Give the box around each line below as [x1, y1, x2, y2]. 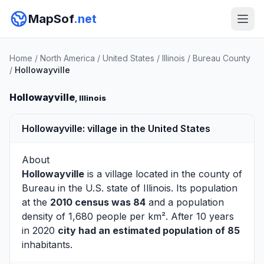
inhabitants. [22, 239, 72, 250]
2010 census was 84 [50, 196, 146, 208]
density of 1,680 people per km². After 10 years [22, 210, 234, 222]
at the [22, 196, 50, 208]
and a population [146, 196, 224, 208]
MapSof [28, 12, 74, 26]
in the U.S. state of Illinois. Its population [55, 182, 237, 194]
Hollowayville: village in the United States [22, 123, 210, 134]
